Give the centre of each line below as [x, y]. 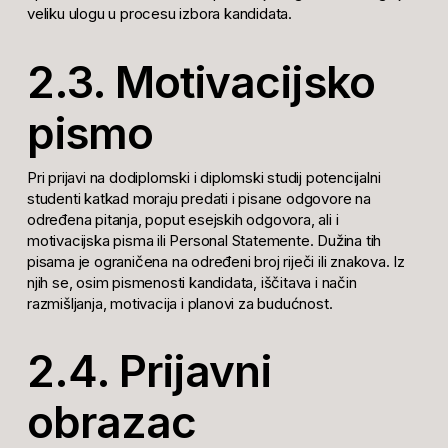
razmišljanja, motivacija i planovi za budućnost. [179, 303]
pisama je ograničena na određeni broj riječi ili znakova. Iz [215, 261]
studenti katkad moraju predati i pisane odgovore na [198, 198]
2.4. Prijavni [148, 371]
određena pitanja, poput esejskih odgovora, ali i [182, 219]
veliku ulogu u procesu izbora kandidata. [159, 14]
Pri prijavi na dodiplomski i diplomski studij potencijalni [203, 177]
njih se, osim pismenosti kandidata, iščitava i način [191, 282]
